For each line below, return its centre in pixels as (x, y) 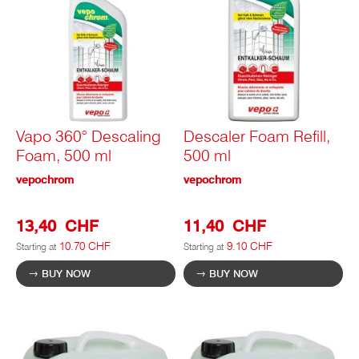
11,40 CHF (225, 226)
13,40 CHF (57, 226)
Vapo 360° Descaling (89, 137)
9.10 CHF (250, 246)
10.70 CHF (85, 246)
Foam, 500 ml (64, 156)
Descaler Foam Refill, (257, 137)
